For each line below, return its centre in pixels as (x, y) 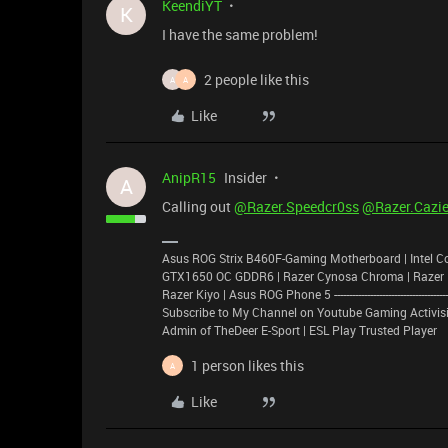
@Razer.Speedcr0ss (296, 206)
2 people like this (256, 79)
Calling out (198, 206)
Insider (245, 177)
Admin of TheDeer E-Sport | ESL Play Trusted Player (299, 330)
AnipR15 (189, 177)
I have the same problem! (240, 34)
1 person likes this (247, 365)
